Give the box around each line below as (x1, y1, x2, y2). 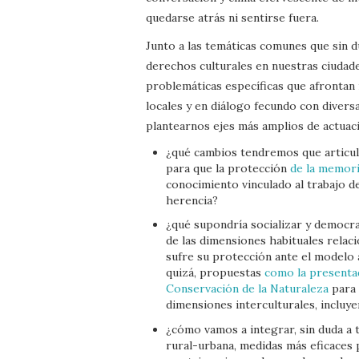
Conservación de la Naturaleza (166, 281, 329, 296)
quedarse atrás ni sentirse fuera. (146, 10, 319, 25)
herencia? (166, 192, 218, 208)
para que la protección (166, 160, 290, 175)
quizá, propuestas (166, 265, 264, 280)
